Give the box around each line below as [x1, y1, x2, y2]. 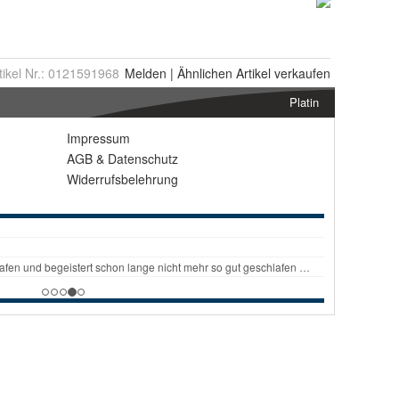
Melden [125, 64, 167, 82]
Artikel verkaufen [232, 64, 330, 82]
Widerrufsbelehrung [67, 170, 178, 188]
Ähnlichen [177, 64, 232, 82]
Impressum [67, 129, 130, 147]
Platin [289, 94, 319, 110]
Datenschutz [108, 150, 178, 167]
